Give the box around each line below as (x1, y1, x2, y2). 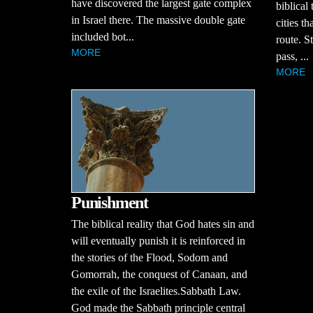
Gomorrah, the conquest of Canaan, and (71, 268, 247, 281)
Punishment (71, 194, 148, 212)
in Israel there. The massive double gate (71, 14, 245, 27)
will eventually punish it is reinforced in (71, 235, 245, 247)
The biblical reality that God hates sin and (71, 218, 254, 231)
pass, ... (275, 50, 309, 62)
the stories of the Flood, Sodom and (71, 252, 228, 264)
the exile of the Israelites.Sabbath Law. (71, 285, 241, 298)
